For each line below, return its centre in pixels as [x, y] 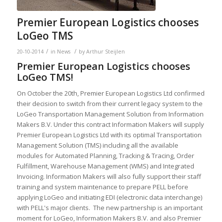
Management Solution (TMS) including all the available [97, 145]
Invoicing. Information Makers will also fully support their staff [109, 177]
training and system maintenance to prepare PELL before [102, 187]
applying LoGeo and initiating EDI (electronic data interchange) [109, 197]
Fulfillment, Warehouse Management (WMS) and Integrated [105, 166]
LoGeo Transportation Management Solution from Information [110, 114]
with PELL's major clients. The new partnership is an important [110, 208]
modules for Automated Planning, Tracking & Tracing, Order [105, 156]
